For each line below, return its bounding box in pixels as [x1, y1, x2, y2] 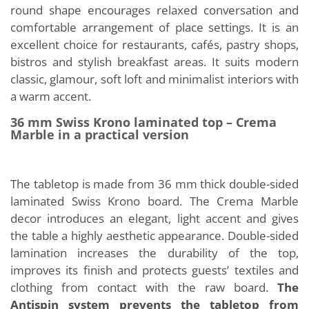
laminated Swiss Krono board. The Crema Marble [10, 193, 299, 209]
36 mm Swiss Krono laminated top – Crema [10, 114, 277, 130]
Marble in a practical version [10, 126, 189, 143]
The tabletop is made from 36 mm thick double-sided [10, 176, 299, 192]
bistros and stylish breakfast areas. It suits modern [10, 54, 299, 70]
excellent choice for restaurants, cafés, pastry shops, [10, 37, 299, 52]
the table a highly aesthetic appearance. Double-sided [10, 228, 299, 243]
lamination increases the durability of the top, [10, 245, 299, 261]
